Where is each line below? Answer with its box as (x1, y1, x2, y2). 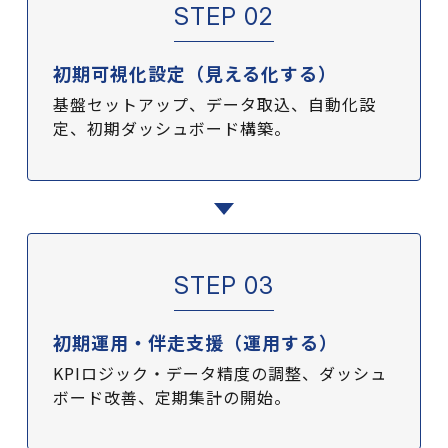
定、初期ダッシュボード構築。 (52, 115, 291, 140)
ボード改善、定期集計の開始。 (52, 384, 291, 409)
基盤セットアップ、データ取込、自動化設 (52, 91, 376, 116)
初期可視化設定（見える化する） (52, 59, 337, 86)
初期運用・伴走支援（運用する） (52, 328, 338, 355)
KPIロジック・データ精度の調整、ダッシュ (52, 360, 387, 385)
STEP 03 (174, 270, 274, 300)
